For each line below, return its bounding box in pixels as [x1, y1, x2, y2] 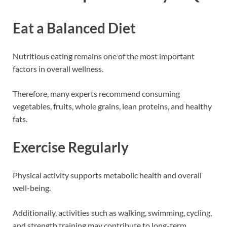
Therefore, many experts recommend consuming [13, 89, 180, 98]
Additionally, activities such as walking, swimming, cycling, [13, 208, 212, 218]
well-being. [13, 183, 51, 193]
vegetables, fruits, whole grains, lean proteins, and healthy [13, 101, 212, 111]
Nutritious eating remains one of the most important [13, 51, 195, 61]
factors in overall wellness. [13, 64, 103, 73]
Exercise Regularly [13, 138, 129, 156]
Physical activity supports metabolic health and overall [13, 170, 202, 180]
